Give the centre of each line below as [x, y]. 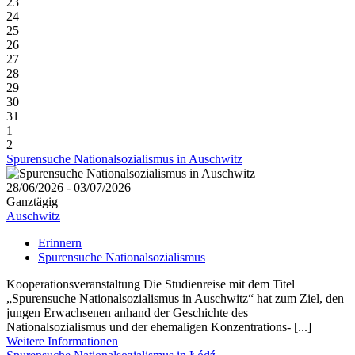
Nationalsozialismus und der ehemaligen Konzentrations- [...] [159, 327]
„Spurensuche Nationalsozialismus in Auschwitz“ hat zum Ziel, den [175, 299]
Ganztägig [32, 202]
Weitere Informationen [62, 342]
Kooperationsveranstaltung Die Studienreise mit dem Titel [151, 284]
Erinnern [60, 243]
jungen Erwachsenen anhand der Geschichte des [127, 313]
